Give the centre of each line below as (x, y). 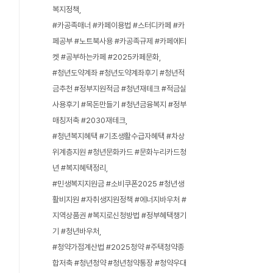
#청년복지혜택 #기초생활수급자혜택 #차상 (119, 136)
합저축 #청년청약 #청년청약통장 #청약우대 (119, 263)
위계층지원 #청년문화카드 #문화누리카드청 (119, 152)
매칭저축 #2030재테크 (89, 120)
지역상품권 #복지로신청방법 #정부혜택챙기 (119, 215)
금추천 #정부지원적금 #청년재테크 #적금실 (119, 89)
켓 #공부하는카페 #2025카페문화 (106, 57)
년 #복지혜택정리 (79, 168)
